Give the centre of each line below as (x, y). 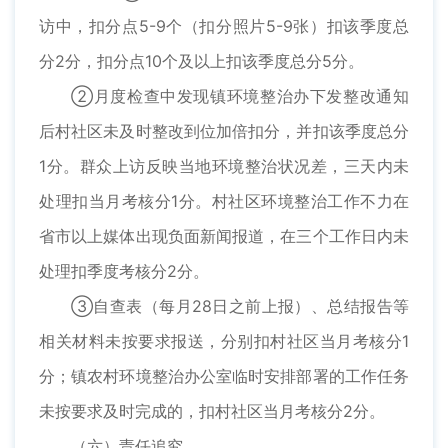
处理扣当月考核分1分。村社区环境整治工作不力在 (224, 201)
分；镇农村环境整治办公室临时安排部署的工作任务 (224, 376)
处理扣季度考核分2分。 (124, 271)
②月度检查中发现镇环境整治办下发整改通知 (240, 96)
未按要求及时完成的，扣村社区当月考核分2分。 (212, 411)
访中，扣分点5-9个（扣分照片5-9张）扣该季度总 (224, 26)
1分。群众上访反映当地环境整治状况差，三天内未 (224, 166)
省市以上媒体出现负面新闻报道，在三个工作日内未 (224, 236)
